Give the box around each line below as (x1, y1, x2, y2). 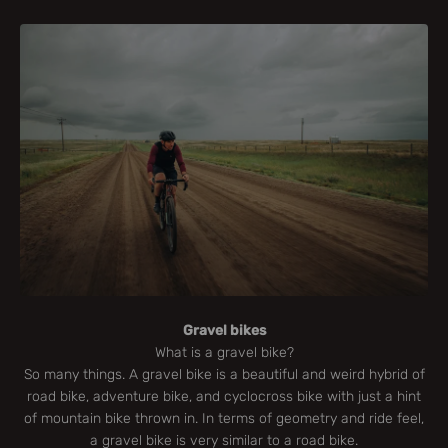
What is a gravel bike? (154, 343, 294, 361)
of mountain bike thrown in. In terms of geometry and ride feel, (24, 409, 424, 427)
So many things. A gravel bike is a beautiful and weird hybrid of (23, 365, 425, 383)
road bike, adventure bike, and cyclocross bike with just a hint (27, 387, 421, 405)
